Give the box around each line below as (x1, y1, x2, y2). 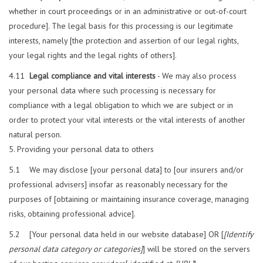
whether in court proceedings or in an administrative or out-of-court (9, 6, 247, 17)
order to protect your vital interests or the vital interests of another (9, 114, 245, 126)
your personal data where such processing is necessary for (9, 85, 216, 96)
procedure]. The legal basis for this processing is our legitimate (9, 21, 233, 32)
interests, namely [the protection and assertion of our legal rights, (9, 35, 238, 46)
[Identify (224, 229, 253, 240)
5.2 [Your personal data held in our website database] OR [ (9, 229, 224, 240)
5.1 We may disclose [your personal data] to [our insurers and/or (9, 164, 244, 176)
